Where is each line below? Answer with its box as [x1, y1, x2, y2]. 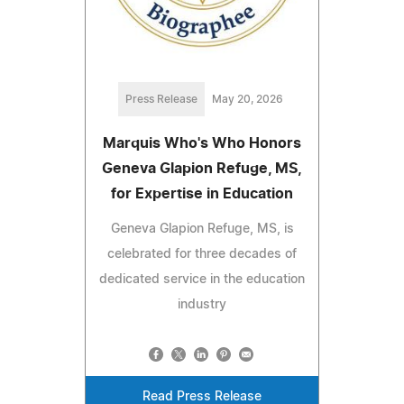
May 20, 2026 [211, 93, 283, 105]
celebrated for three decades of [107, 247, 297, 261]
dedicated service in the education [99, 272, 305, 286]
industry [178, 298, 226, 311]
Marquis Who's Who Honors [103, 135, 301, 151]
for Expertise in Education [111, 186, 293, 201]
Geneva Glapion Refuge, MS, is [110, 222, 294, 235]
